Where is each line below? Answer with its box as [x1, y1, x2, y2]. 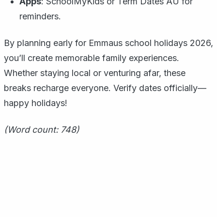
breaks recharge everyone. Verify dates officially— [4, 83, 206, 93]
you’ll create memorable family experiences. [4, 53, 179, 63]
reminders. [19, 11, 61, 21]
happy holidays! [4, 98, 67, 108]
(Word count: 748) [4, 124, 79, 135]
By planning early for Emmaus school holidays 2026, [4, 38, 213, 48]
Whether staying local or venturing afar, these [4, 68, 186, 78]
